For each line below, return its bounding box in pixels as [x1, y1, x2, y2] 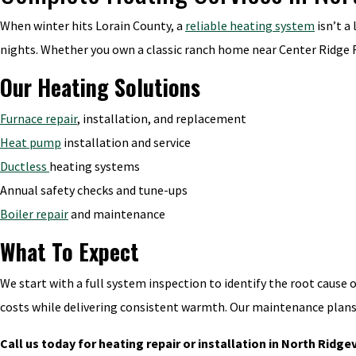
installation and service [61, 134, 191, 150]
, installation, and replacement [77, 110, 246, 126]
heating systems [49, 158, 140, 174]
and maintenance [68, 206, 165, 222]
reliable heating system [185, 17, 315, 33]
